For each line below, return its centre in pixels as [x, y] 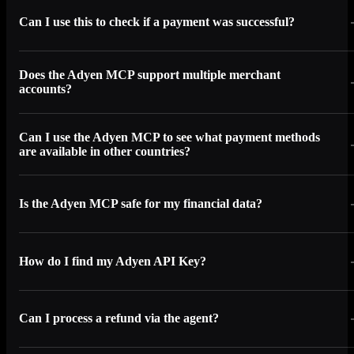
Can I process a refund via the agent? [119, 318]
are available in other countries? [105, 151]
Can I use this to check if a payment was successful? [157, 22]
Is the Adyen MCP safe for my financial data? [141, 204]
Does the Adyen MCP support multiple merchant [150, 74]
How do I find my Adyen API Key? [113, 261]
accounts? [45, 88]
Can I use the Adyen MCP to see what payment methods [169, 137]
